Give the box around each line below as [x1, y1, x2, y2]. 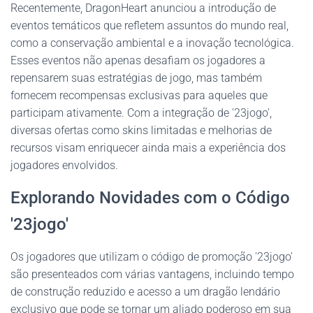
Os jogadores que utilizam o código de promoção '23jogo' [10, 250, 293, 263]
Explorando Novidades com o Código [10, 188, 290, 208]
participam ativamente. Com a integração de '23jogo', [10, 106, 272, 119]
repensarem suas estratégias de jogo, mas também [10, 71, 262, 85]
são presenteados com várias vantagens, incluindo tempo [10, 268, 294, 281]
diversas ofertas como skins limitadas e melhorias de [10, 124, 272, 137]
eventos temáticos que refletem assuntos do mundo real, [10, 19, 289, 32]
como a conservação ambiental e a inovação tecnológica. [10, 36, 294, 50]
